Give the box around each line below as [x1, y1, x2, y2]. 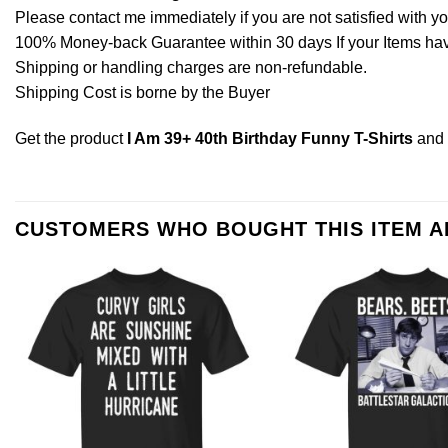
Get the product [15, 129, 127, 147]
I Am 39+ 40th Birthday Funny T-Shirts [127, 129, 413, 147]
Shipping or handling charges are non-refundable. [15, 58, 367, 76]
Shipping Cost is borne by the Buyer [15, 83, 270, 101]
